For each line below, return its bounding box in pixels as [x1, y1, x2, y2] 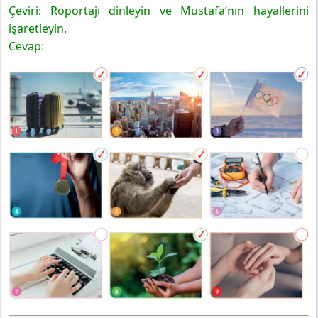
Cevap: [9, 38, 44, 55]
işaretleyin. [9, 21, 67, 37]
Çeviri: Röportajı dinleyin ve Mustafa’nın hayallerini [9, 3, 309, 19]
